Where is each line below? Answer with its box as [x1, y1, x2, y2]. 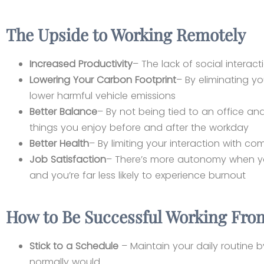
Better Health [29, 137, 89, 151]
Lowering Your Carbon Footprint [29, 73, 176, 87]
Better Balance [29, 105, 97, 119]
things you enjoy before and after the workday [29, 121, 252, 135]
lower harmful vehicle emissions [29, 89, 176, 103]
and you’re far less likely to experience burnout [29, 169, 246, 183]
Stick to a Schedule [29, 239, 118, 253]
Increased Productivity [29, 57, 133, 71]
